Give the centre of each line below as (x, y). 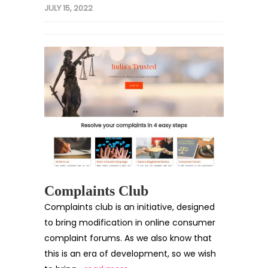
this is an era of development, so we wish (130, 254)
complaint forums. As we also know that (128, 238)
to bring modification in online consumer (130, 223)
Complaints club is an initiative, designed (130, 207)
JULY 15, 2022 (68, 8)
